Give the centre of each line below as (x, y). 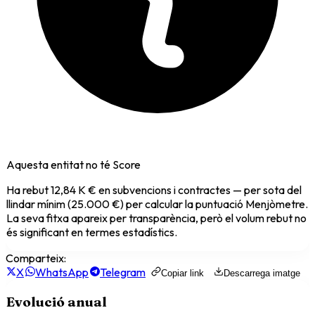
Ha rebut (28, 189)
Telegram (123, 272)
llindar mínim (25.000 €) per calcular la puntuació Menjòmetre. (157, 204)
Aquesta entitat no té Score (73, 164)
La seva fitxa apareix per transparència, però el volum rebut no (156, 218)
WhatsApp (62, 272)
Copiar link (182, 273)
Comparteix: (36, 258)
